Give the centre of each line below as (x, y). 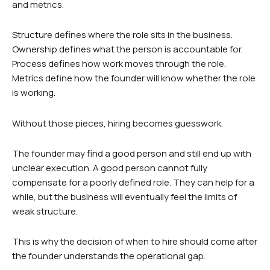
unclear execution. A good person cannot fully (110, 168)
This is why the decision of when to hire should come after (135, 242)
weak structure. (45, 211)
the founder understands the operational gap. (109, 256)
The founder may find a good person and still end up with (132, 153)
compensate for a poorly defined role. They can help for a (133, 182)
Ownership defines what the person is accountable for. (127, 49)
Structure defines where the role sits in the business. (122, 35)
